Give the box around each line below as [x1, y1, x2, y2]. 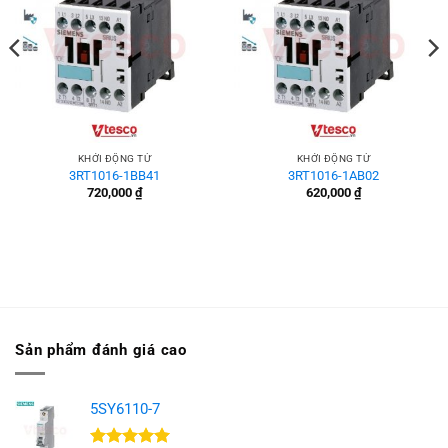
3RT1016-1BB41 [69, 167, 160, 183]
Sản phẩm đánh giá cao [15, 340, 187, 359]
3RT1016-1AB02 [288, 167, 379, 183]
